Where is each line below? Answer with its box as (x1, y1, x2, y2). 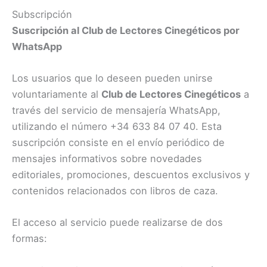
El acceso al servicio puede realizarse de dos (12, 216, 223, 229)
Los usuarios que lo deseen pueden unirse (12, 72, 213, 85)
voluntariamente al (12, 88, 101, 101)
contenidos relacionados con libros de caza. (12, 185, 218, 197)
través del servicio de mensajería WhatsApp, (12, 104, 221, 117)
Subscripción (12, 8, 72, 20)
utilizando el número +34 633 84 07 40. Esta (12, 120, 222, 133)
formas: (12, 232, 47, 245)
